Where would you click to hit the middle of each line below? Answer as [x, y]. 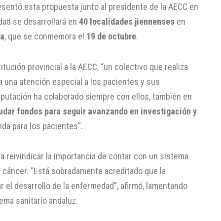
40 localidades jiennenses [127, 22]
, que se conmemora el [45, 37]
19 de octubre [111, 37]
